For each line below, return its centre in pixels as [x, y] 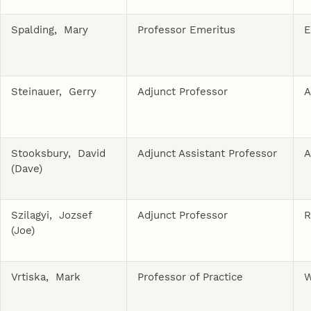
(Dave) [27, 168]
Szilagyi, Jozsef [52, 215]
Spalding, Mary [50, 30]
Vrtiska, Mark [46, 277]
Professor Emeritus [187, 30]
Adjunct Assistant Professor [208, 153]
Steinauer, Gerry [54, 91]
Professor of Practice [191, 277]
